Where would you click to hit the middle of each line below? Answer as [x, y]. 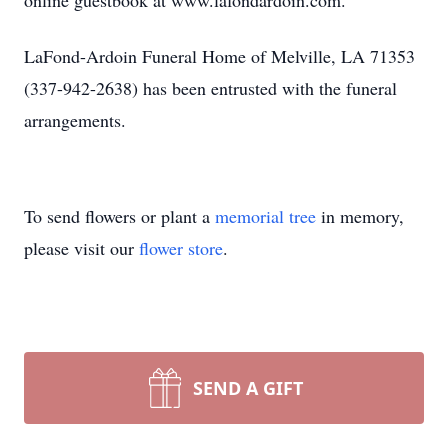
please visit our [81, 248]
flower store [181, 248]
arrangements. [75, 120]
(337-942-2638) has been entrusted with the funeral [210, 88]
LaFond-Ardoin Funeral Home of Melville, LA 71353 [219, 56]
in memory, [360, 216]
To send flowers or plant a [119, 216]
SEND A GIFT [248, 388]
